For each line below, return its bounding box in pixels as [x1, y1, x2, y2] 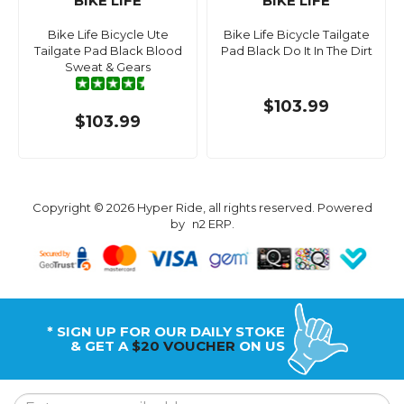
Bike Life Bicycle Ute [47, 27, 169, 42]
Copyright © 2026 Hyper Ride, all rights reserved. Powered [32, 200, 372, 216]
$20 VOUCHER [131, 336, 235, 354]
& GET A [69, 336, 132, 354]
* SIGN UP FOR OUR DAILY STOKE [46, 322, 285, 340]
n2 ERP [191, 216, 232, 232]
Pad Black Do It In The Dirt [220, 43, 372, 59]
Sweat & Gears [65, 60, 151, 75]
